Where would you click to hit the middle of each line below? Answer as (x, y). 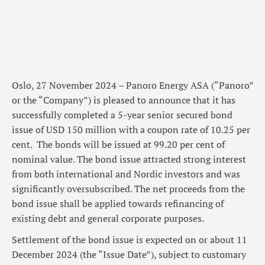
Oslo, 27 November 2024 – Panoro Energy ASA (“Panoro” (132, 85)
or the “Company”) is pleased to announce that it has (124, 100)
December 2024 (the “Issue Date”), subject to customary (129, 255)
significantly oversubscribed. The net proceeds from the (128, 189)
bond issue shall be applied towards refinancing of (118, 204)
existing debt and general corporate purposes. (108, 219)
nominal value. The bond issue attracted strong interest (129, 159)
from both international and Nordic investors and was (126, 174)
